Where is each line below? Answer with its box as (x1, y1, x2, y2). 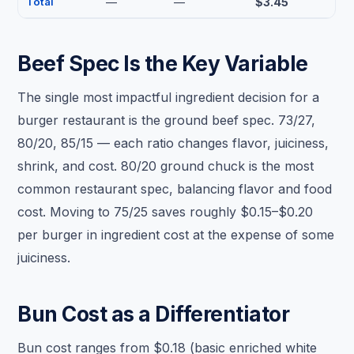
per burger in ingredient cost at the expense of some (17, 227, 335, 243)
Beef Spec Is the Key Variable (17, 51, 308, 77)
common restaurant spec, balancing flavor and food (17, 181, 333, 198)
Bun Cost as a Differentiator (17, 301, 290, 327)
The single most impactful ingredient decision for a (17, 89, 320, 106)
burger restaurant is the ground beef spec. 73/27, (17, 112, 316, 129)
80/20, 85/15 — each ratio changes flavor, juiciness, (17, 135, 330, 152)
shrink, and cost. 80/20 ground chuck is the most (17, 158, 314, 175)
